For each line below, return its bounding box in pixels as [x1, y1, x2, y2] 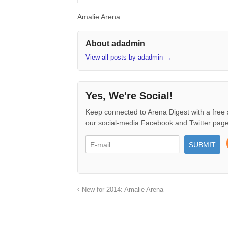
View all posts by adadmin [85, 53, 165, 61]
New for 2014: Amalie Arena [80, 186, 163, 194]
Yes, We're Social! [85, 90, 173, 101]
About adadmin [85, 39, 145, 48]
